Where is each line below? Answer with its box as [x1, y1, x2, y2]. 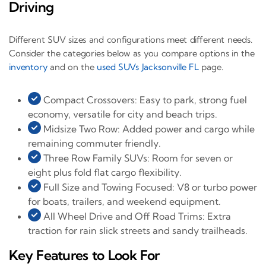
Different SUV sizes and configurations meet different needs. [9, 34, 252, 46]
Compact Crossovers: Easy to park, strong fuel [41, 94, 247, 106]
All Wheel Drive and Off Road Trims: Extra [41, 210, 231, 223]
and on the [47, 61, 97, 73]
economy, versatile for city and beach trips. [28, 108, 217, 121]
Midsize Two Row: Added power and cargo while [41, 123, 255, 135]
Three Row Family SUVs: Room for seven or [41, 152, 233, 164]
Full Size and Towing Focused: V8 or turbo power [41, 181, 257, 194]
